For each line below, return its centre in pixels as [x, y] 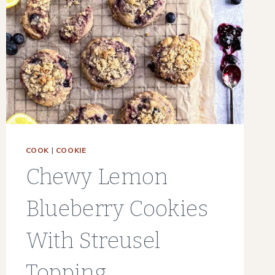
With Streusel [93, 241]
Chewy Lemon [97, 177]
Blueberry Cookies [117, 209]
